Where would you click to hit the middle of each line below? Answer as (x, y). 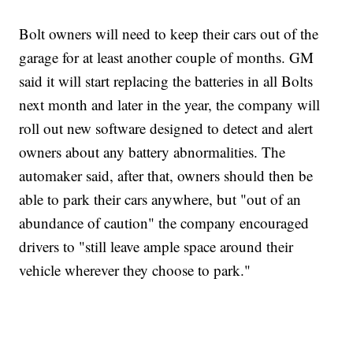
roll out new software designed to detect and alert (166, 128)
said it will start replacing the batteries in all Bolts (166, 80)
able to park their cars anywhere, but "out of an (160, 199)
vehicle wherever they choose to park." (135, 269)
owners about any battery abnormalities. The (152, 151)
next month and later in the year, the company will (170, 104)
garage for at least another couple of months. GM (167, 57)
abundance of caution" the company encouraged (164, 222)
